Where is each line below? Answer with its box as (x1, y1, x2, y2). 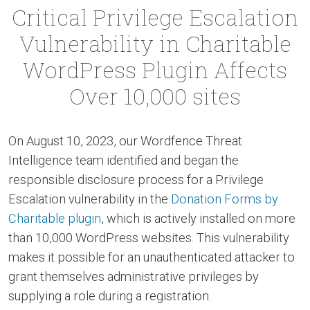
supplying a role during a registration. (8, 289, 211, 304)
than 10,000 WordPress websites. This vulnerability (8, 230, 289, 246)
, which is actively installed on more (101, 211, 295, 226)
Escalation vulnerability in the (8, 192, 171, 207)
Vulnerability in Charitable (19, 28, 291, 59)
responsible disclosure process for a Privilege (8, 172, 264, 188)
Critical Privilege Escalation (12, 2, 298, 33)
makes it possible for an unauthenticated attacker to (8, 250, 295, 265)
